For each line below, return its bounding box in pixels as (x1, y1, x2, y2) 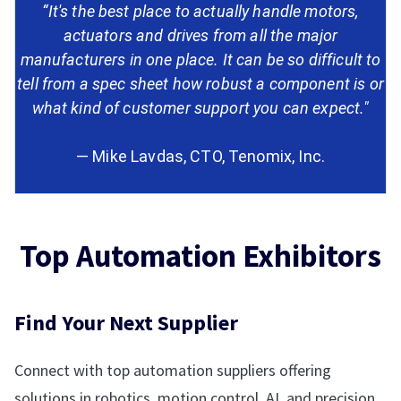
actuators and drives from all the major (63, 26, 338, 46)
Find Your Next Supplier (14, 309, 238, 337)
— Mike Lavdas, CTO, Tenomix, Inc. (76, 147, 325, 166)
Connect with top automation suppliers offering (14, 360, 331, 381)
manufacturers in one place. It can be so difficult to (20, 50, 381, 70)
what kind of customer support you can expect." (31, 98, 370, 118)
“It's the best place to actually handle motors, (42, 2, 359, 21)
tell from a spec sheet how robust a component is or (17, 74, 384, 94)
